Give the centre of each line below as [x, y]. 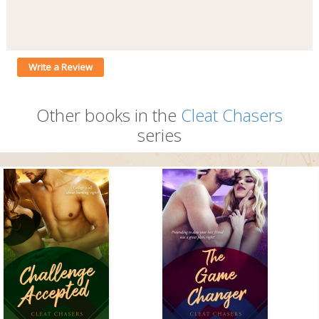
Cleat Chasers [231, 115]
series [159, 135]
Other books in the [108, 115]
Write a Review [60, 67]
